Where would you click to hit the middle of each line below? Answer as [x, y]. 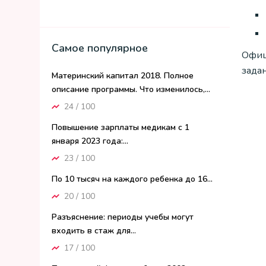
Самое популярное [100, 48]
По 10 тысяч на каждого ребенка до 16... [132, 179]
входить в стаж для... [94, 231]
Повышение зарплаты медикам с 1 [121, 127]
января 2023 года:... [90, 141]
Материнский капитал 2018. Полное [123, 76]
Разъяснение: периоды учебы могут [123, 217]
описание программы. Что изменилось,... [131, 89]
